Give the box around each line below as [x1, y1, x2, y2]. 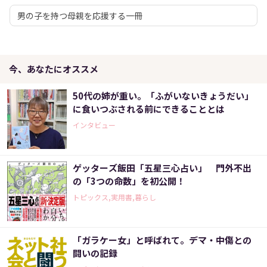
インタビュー [73, 120, 116, 131]
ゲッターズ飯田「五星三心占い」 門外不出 [73, 162, 252, 175]
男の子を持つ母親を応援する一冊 [17, 10, 142, 22]
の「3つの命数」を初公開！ [73, 175, 185, 188]
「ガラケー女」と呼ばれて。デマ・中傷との [73, 234, 252, 247]
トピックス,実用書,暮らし [73, 192, 156, 203]
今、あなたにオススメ [9, 63, 98, 76]
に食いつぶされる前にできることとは [73, 103, 225, 116]
